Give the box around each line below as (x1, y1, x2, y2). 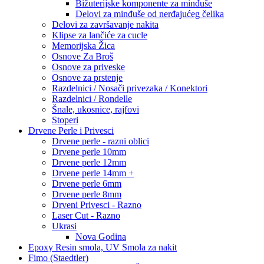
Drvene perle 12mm (52, 157, 126, 167)
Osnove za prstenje (52, 72, 123, 82)
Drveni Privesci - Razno (52, 200, 141, 210)
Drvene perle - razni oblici (52, 136, 149, 146)
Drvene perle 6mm (52, 179, 121, 189)
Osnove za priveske (52, 62, 125, 72)
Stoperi (52, 115, 78, 125)
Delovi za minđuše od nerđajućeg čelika (75, 9, 224, 19)
